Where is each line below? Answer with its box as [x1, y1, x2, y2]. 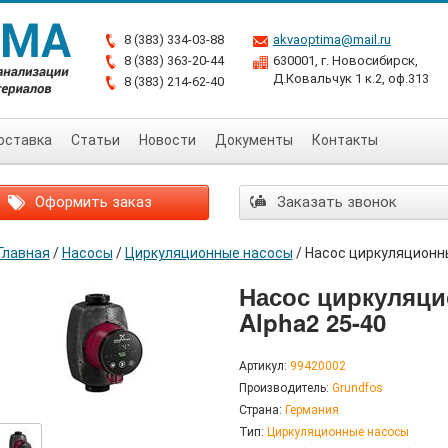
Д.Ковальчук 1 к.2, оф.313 [272, 71, 429, 86]
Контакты [312, 132, 378, 148]
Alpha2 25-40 [239, 305, 386, 339]
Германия [285, 403, 339, 417]
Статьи [71, 132, 120, 148]
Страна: [239, 403, 282, 417]
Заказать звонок [273, 193, 397, 211]
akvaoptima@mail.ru [272, 32, 391, 47]
